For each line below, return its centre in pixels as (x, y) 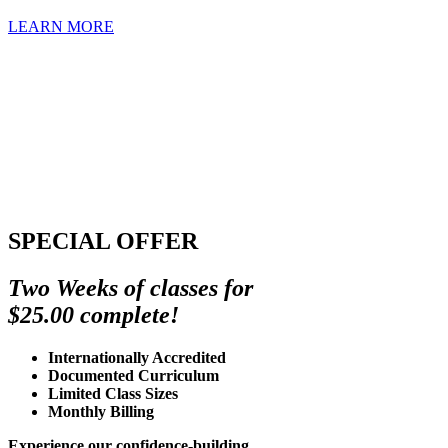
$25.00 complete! (93, 314)
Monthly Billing (101, 411)
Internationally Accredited (137, 357)
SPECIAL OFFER (103, 241)
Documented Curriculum (133, 375)
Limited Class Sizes (113, 393)
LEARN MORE (61, 26)
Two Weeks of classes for (130, 287)
